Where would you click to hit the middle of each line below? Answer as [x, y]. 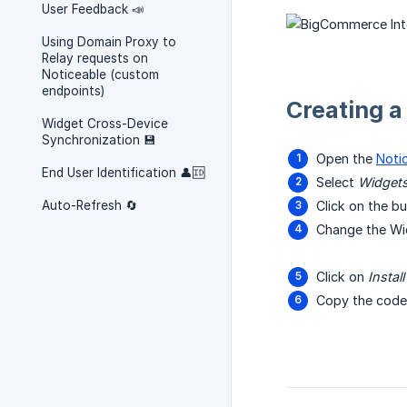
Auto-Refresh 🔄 [90, 205]
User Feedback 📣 [93, 9]
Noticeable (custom [100, 74]
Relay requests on [95, 58]
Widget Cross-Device [105, 124]
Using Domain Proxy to [109, 42]
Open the [346, 159]
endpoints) [73, 91]
